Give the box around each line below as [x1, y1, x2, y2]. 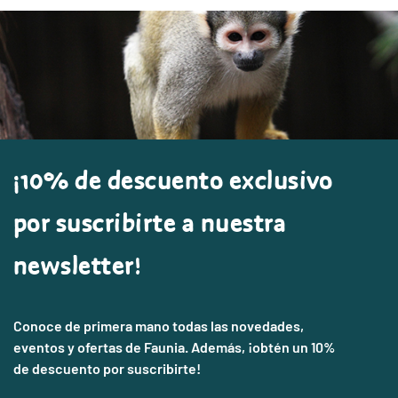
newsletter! [13, 251, 142, 284]
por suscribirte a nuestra [13, 208, 286, 242]
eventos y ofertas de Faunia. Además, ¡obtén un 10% [13, 338, 335, 356]
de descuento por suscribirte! [13, 360, 201, 378]
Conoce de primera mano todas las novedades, [13, 317, 304, 335]
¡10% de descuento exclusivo [13, 165, 333, 199]
